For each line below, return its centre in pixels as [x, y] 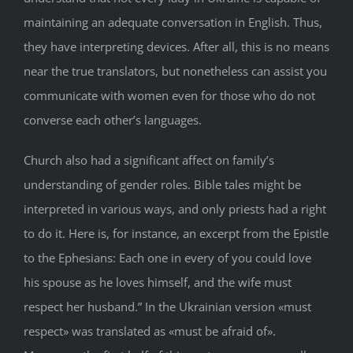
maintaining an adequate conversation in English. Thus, [173, 22]
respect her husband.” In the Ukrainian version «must [167, 307]
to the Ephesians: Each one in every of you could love [167, 258]
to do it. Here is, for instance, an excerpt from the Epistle [176, 234]
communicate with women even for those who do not [169, 96]
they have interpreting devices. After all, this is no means [176, 47]
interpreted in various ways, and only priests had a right [175, 209]
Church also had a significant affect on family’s [149, 160]
